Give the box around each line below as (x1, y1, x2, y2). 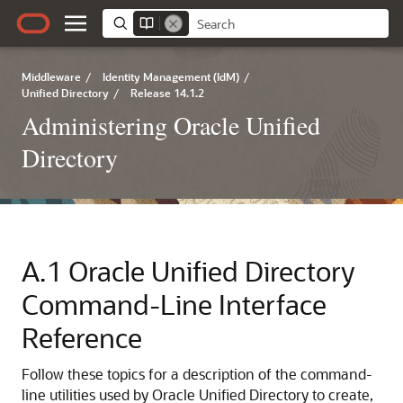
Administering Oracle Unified (22, 108, 320, 142)
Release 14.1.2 (130, 85, 204, 100)
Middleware (22, 69, 81, 84)
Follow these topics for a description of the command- (22, 364, 372, 383)
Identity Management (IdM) (103, 69, 239, 84)
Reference (22, 319, 142, 355)
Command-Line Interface (22, 286, 327, 322)
